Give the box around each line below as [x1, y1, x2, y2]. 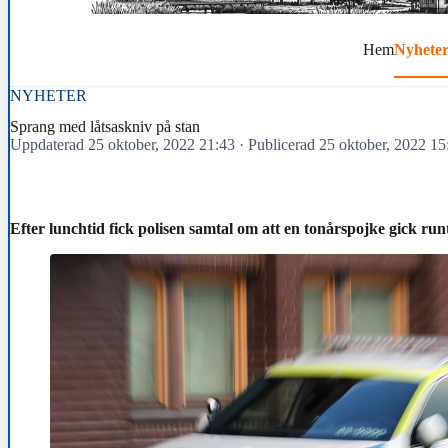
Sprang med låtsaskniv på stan [10, 117, 200, 135]
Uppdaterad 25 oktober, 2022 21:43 [10, 135, 235, 153]
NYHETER [10, 86, 87, 104]
